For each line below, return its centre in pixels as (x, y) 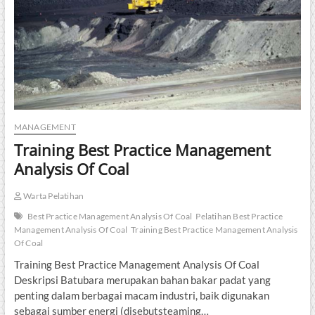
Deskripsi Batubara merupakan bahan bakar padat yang (142, 279)
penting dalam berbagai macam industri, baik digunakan (141, 295)
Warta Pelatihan (53, 195)
